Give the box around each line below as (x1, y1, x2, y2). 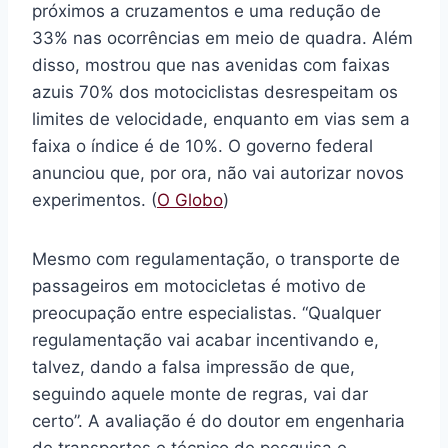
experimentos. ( (32, 190, 157, 211)
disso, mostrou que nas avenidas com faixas (32, 55, 390, 76)
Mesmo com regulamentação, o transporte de (32, 249, 400, 270)
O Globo (157, 190, 223, 211)
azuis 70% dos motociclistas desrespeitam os (32, 82, 398, 103)
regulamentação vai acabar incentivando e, (32, 330, 379, 351)
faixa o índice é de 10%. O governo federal (32, 136, 373, 157)
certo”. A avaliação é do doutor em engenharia (32, 411, 405, 432)
